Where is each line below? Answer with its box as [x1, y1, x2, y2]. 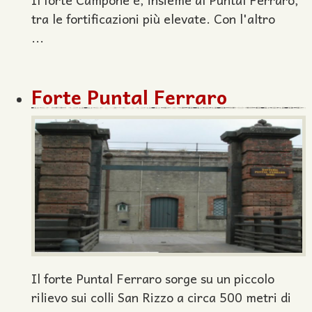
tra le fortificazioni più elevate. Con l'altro [31, 8, 275, 29]
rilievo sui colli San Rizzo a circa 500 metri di [31, 287, 291, 307]
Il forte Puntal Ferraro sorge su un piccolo [31, 268, 274, 288]
